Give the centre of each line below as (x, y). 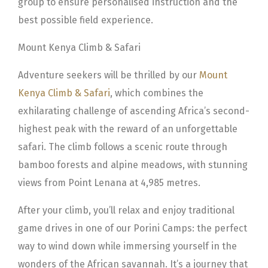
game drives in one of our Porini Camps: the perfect (133, 228)
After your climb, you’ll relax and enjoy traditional (126, 210)
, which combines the (157, 93)
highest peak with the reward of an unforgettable (128, 129)
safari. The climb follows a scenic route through (123, 147)
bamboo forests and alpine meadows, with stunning (133, 165)
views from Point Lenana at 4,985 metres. (109, 182)
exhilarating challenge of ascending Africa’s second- (134, 111)
